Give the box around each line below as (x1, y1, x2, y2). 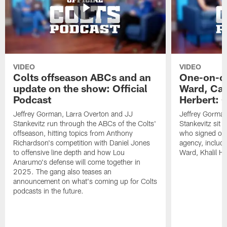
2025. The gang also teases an (13, 167, 112, 176)
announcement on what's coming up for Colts (13, 177, 158, 186)
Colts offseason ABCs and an (13, 71, 152, 84)
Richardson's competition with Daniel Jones (13, 138, 150, 147)
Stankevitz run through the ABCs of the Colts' (13, 119, 157, 128)
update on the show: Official (13, 82, 148, 95)
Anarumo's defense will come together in (13, 158, 141, 167)
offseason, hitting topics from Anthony (13, 129, 133, 138)
